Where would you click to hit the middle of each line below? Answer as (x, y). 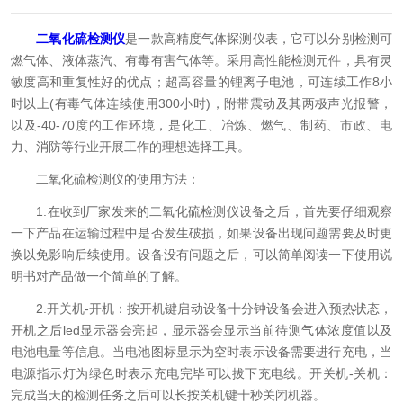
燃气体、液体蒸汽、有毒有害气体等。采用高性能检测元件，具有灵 (201, 60)
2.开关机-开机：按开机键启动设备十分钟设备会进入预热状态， (201, 309)
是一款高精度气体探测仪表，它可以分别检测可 (259, 39)
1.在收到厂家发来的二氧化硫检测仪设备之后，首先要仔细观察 (201, 211)
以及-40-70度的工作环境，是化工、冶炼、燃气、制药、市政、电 (201, 125)
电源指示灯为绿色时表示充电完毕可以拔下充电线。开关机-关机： (201, 373)
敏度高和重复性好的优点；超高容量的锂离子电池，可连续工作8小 (201, 82)
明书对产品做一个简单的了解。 (99, 276)
